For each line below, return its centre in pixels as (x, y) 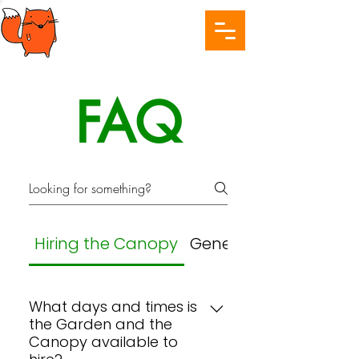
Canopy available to (103, 342)
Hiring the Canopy (107, 244)
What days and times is (113, 307)
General (222, 244)
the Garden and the (101, 324)
